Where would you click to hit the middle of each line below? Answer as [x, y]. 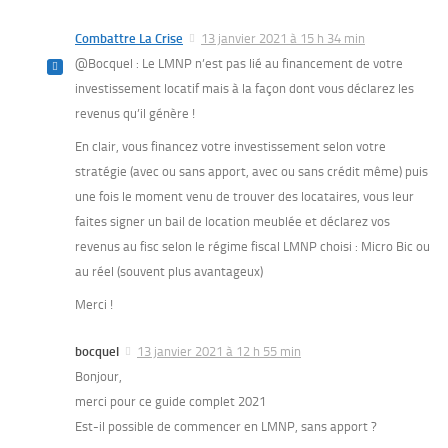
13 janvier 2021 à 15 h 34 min [283, 39]
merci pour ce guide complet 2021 [170, 402]
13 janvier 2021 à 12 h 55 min [219, 352]
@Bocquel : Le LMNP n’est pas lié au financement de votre [239, 64]
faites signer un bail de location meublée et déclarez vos [232, 222]
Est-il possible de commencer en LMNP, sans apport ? [226, 427]
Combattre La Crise [129, 39]
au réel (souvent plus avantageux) [169, 272]
